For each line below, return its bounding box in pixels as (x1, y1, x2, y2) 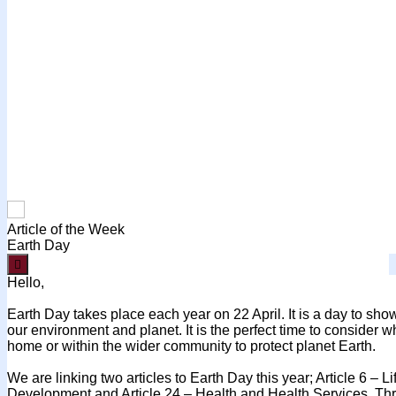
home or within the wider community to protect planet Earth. (7, 338, 376, 354)
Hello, (7, 274, 44, 290)
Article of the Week (7, 221, 125, 237)
